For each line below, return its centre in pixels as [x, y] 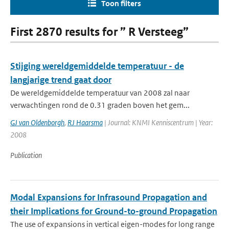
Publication [26, 155]
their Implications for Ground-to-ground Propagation [114, 211]
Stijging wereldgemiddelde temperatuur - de [97, 66]
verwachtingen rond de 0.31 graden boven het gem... [100, 105]
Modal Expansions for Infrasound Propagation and [109, 197]
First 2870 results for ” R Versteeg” [99, 32]
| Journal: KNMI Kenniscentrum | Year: [158, 122]
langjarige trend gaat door [61, 80]
